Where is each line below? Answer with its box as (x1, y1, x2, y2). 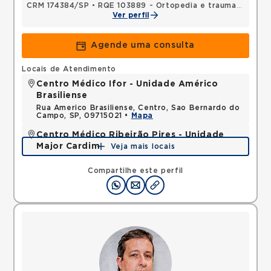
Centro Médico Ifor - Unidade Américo (36, 80, 218, 88)
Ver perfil (112, 11, 149, 19)
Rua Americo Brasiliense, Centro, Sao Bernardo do (36, 104, 240, 111)
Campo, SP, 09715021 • (36, 112, 131, 119)
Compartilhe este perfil (88, 167, 183, 174)
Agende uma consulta (91, 41, 195, 50)
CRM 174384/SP (27, 2, 90, 9)
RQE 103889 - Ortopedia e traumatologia (98, 2, 237, 9)
